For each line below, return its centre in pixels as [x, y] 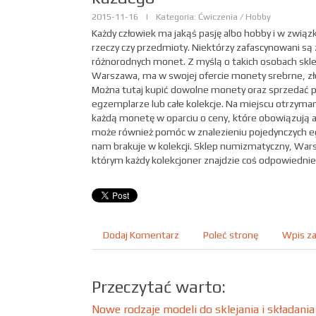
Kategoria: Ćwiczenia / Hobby [213, 17]
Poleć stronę [231, 235]
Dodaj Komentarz [141, 235]
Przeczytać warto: [159, 287]
